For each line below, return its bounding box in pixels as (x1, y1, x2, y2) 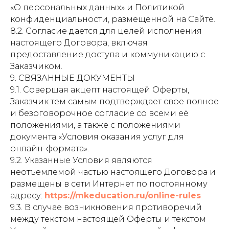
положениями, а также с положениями (10, 120, 180, 130)
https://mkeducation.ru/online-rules (44, 191, 201, 200)
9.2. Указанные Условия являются (10, 155, 152, 165)
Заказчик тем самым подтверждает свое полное (10, 97, 219, 106)
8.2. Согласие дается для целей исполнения (10, 26, 202, 36)
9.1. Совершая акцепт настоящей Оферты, (10, 85, 189, 95)
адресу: (10, 191, 44, 200)
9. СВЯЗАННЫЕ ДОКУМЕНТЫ (10, 73, 135, 83)
